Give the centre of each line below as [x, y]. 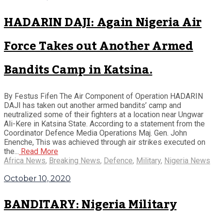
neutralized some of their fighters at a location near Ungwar [104, 114]
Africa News [25, 160]
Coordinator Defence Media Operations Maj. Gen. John [95, 133]
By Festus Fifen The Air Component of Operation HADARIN [103, 96]
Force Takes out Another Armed [99, 46]
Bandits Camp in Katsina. [78, 70]
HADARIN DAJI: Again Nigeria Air [103, 22]
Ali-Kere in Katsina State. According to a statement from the [104, 124]
